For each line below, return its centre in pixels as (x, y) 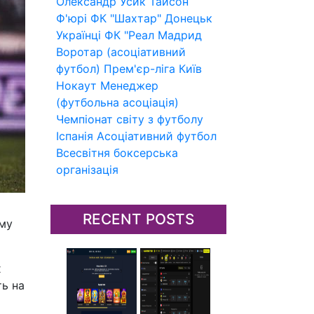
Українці (78, 35)
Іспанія (75, 136)
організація (87, 170)
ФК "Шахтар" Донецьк (151, 18)
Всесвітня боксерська (117, 153)
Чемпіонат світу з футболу (130, 119)
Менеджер (129, 86)
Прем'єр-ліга (139, 69)
